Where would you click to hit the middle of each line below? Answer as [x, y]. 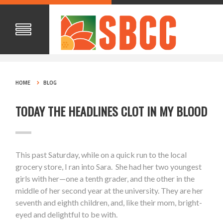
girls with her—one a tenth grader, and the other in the [105, 179]
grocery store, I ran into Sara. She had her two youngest [109, 167]
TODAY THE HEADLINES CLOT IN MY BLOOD [111, 111]
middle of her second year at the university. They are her [110, 191]
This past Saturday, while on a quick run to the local [101, 155]
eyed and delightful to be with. [67, 215]
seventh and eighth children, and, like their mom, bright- [109, 203]
